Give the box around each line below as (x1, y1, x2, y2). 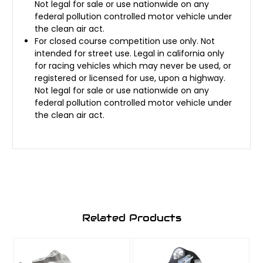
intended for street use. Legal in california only (35, 47, 225, 59)
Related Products (82, 211, 181, 225)
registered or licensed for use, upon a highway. (35, 72, 226, 84)
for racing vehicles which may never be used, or (35, 59, 232, 72)
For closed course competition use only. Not (35, 35, 215, 47)
